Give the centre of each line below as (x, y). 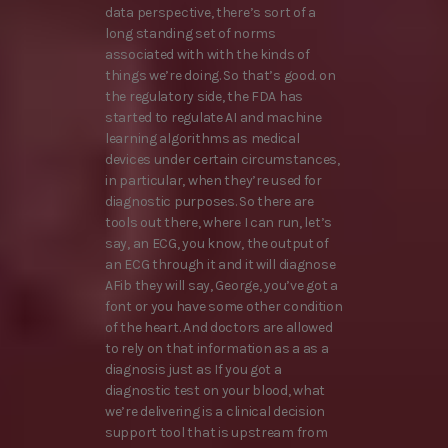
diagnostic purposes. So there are (209, 202)
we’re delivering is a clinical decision (215, 412)
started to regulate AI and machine (213, 118)
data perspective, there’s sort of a (211, 13)
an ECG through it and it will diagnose (220, 265)
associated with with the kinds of (207, 55)
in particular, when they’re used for (213, 181)
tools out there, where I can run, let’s (219, 223)
